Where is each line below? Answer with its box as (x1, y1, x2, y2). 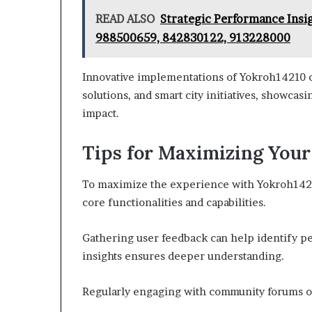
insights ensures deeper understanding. (82, 249, 284, 263)
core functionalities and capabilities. (82, 195, 266, 209)
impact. (82, 107, 119, 120)
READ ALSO (95, 12, 155, 26)
